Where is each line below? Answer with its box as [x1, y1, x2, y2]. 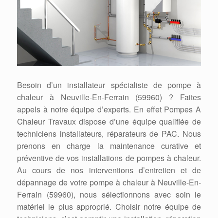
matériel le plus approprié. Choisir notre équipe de [17, 200, 201, 212]
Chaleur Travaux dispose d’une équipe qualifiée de [17, 115, 201, 127]
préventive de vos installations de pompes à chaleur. [17, 152, 201, 163]
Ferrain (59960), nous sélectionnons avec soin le [17, 188, 201, 200]
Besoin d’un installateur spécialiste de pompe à [17, 79, 201, 91]
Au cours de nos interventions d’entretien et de [17, 164, 201, 176]
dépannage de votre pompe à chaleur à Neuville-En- [17, 176, 201, 188]
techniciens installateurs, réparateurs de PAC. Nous [17, 127, 201, 139]
